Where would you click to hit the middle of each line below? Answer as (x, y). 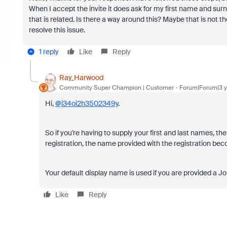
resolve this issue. (57, 30)
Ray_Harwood (81, 77)
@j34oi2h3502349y (86, 103)
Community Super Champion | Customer (116, 87)
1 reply (49, 52)
